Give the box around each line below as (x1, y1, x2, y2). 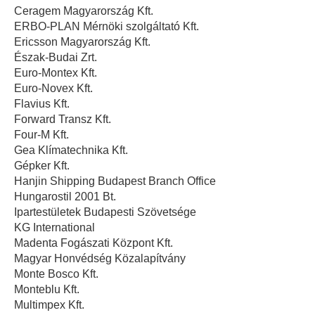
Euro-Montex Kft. (14, 67, 97, 79)
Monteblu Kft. (14, 283, 79, 296)
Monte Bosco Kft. (14, 268, 98, 281)
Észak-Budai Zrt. (14, 51, 97, 64)
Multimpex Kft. (14, 299, 84, 311)
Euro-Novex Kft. (14, 82, 93, 95)
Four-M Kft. (14, 129, 69, 141)
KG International (14, 221, 95, 234)
